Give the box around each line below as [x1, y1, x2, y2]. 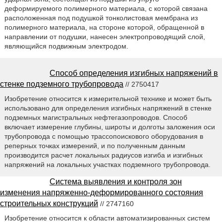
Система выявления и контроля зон [50, 177, 182, 186]
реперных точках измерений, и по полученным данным [4, 141, 185, 150]
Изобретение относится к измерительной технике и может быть [4, 94, 212, 103]
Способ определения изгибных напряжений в [50, 68, 218, 77]
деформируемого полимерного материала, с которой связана [4, 4, 208, 12]
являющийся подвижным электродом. [4, 42, 128, 50]
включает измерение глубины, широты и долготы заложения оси [4, 122, 215, 131]
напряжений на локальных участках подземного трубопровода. [4, 160, 211, 168]
